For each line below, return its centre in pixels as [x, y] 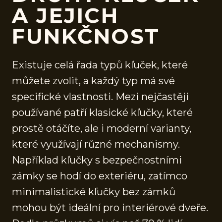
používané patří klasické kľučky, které [102, 112]
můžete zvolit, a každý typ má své [93, 81]
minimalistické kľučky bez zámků [94, 192]
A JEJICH [65, 15]
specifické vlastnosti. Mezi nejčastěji [100, 96]
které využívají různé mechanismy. [96, 144]
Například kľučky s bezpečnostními [97, 160]
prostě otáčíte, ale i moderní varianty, [102, 128]
